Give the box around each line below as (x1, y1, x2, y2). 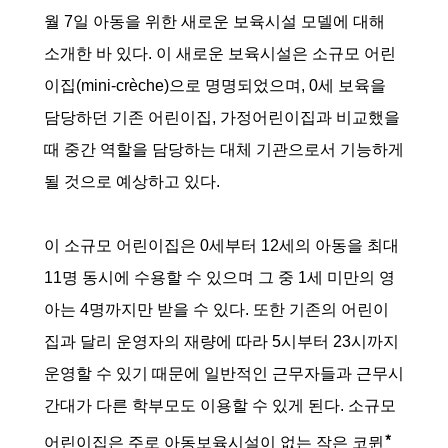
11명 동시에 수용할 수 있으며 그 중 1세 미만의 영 (44, 269, 395, 286)
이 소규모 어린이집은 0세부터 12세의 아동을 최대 (44, 237, 399, 254)
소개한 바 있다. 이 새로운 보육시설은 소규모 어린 (44, 45, 396, 62)
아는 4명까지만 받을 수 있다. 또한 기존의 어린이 (44, 301, 389, 318)
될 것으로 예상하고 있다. (44, 173, 220, 190)
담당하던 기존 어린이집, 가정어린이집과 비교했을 (44, 109, 400, 126)
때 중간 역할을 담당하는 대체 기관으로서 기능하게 (44, 141, 404, 158)
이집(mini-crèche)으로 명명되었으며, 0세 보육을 (44, 77, 386, 94)
